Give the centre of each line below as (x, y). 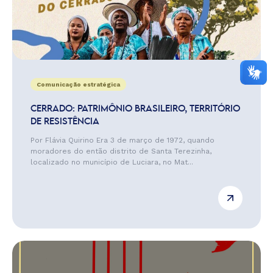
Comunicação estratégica (78, 84)
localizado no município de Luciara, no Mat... (112, 162)
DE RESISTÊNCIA (65, 122)
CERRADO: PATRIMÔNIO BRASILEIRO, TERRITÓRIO (135, 109)
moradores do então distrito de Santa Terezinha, (121, 151)
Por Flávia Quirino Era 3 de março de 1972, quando (122, 140)
